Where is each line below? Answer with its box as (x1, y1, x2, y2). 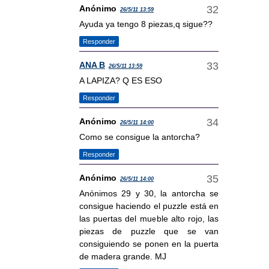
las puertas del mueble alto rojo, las (79, 214, 219, 224)
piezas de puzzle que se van (79, 226, 219, 237)
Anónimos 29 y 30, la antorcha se (79, 189, 219, 199)
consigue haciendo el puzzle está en (79, 201, 219, 211)
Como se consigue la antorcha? (79, 132, 200, 142)
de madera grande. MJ (79, 252, 166, 262)
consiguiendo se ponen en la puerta (79, 239, 219, 249)
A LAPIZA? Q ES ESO (79, 76, 162, 86)
